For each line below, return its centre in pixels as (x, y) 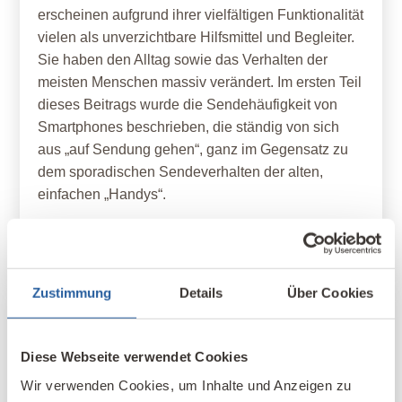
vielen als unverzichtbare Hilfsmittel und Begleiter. (197, 37)
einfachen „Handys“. (102, 194)
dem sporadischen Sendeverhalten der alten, (181, 172)
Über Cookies (330, 293)
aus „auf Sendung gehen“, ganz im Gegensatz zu (193, 149)
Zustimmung (72, 293)
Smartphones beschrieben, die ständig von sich (189, 127)
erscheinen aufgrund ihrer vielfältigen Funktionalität (201, 15)
